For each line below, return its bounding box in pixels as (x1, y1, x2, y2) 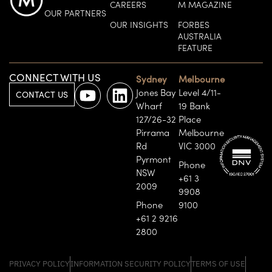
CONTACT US (16, 89, 68, 101)
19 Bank (178, 99, 210, 112)
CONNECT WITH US (9, 70, 101, 85)
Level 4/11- (178, 86, 221, 99)
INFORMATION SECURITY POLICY (70, 259, 191, 270)
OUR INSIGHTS (110, 18, 169, 31)
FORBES (177, 18, 209, 31)
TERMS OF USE (191, 259, 245, 270)
